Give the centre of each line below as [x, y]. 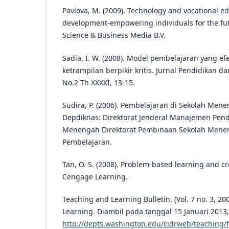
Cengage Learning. [95, 176]
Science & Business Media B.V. [114, 35]
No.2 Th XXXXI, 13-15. [99, 82]
